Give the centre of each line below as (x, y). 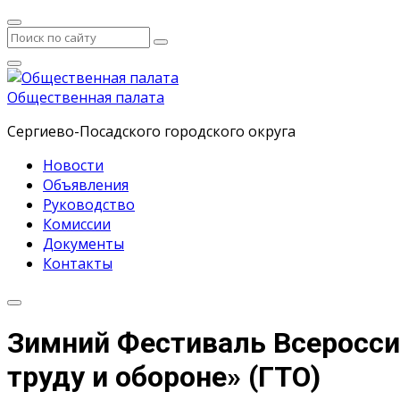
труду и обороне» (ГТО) (164, 377)
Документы (83, 244)
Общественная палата (86, 97)
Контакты (78, 263)
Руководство (89, 204)
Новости (73, 165)
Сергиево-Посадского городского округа (151, 131)
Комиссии (77, 224)
